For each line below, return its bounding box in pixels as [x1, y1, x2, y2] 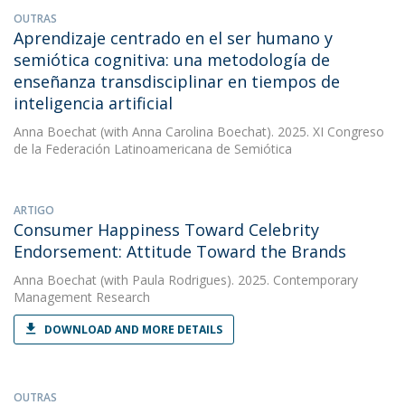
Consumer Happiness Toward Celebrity [14, 219, 319, 240]
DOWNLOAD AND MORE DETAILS [44, 322, 222, 337]
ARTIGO [14, 202, 54, 218]
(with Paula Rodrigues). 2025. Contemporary [97, 271, 358, 288]
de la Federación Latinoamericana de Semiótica [14, 140, 292, 157]
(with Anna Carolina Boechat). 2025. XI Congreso [97, 123, 384, 140]
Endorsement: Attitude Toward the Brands [14, 240, 346, 262]
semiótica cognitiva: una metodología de [14, 49, 330, 71]
